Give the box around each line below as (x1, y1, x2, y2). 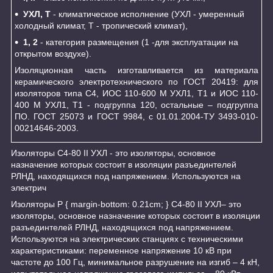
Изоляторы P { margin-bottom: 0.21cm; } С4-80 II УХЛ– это (11, 199, 241, 209)
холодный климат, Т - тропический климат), (15, 20, 188, 30)
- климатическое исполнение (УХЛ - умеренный (51, 9, 244, 19)
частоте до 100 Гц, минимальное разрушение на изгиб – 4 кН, (11, 257, 260, 267)
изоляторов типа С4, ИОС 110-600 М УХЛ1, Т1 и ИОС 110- (15, 88, 258, 98)
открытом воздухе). (15, 48, 91, 58)
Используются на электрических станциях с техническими (11, 233, 243, 244)
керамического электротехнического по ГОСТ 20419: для (15, 76, 258, 87)
